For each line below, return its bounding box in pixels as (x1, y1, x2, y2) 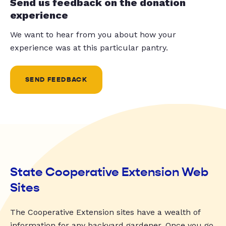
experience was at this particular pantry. (10, 42, 168, 52)
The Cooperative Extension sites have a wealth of (10, 207, 200, 217)
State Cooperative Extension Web (10, 164, 208, 180)
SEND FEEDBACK (25, 75, 88, 84)
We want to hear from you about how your (10, 29, 176, 39)
